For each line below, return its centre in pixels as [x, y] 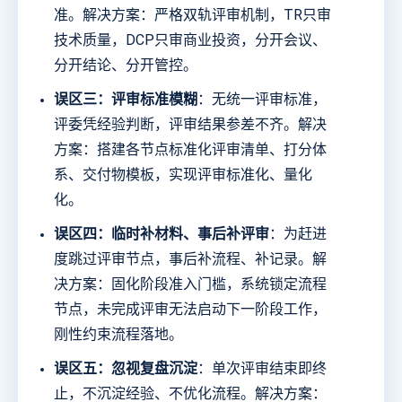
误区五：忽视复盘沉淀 [126, 369]
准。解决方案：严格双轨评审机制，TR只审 [192, 15]
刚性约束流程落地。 [118, 335]
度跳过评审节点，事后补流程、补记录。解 [190, 259]
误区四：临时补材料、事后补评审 [162, 234]
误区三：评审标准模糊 [126, 100]
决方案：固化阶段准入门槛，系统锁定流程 [190, 284]
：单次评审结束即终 [262, 369]
